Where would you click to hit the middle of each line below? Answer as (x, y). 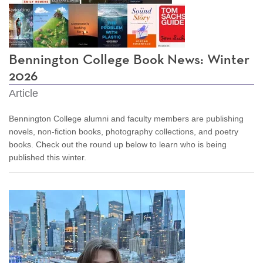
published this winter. (48, 157)
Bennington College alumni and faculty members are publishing (126, 118)
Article (23, 93)
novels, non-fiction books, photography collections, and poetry (124, 131)
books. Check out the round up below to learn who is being (118, 144)
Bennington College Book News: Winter (129, 60)
